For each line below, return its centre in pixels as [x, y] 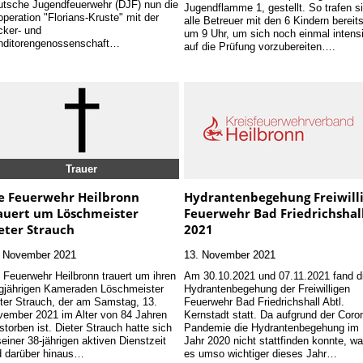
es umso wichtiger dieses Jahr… [261, 353]
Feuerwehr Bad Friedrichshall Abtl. [265, 301]
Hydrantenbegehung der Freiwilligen [267, 288]
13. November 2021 [230, 254]
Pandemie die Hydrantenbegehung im [272, 327]
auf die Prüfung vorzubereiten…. [260, 47]
